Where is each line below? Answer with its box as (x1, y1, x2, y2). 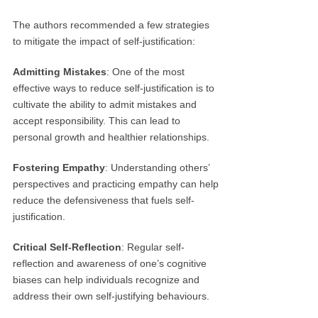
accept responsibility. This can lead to (13, 115, 181, 126)
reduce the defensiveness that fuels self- (13, 194, 195, 206)
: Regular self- (121, 241, 185, 253)
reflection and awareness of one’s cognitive (13, 258, 207, 269)
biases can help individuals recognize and (13, 274, 200, 285)
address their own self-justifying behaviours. (13, 290, 210, 302)
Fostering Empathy (13, 162, 106, 173)
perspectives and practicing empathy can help (13, 178, 219, 190)
